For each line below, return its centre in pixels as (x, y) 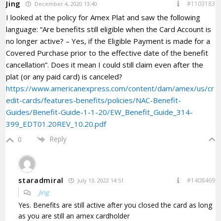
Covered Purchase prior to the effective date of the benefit (107, 53)
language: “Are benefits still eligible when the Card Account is (109, 29)
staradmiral (41, 181)
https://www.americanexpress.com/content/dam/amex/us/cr (110, 88)
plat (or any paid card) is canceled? (64, 76)
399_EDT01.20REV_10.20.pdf (56, 124)
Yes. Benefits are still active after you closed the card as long (115, 205)
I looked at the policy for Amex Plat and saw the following (103, 17)
